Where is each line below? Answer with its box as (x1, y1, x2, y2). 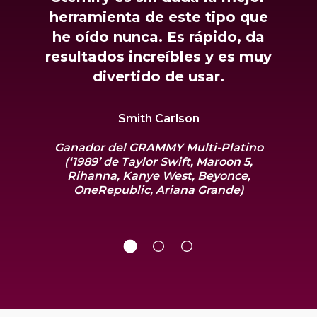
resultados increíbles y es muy (45, 47, 272, 65)
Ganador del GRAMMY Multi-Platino (54, 140, 263, 154)
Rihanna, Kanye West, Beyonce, (67, 168, 250, 183)
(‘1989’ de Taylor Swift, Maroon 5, (64, 154, 253, 168)
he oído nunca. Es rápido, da (52, 28, 265, 45)
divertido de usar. (93, 67, 224, 85)
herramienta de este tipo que (49, 8, 268, 25)
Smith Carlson (117, 111, 200, 125)
